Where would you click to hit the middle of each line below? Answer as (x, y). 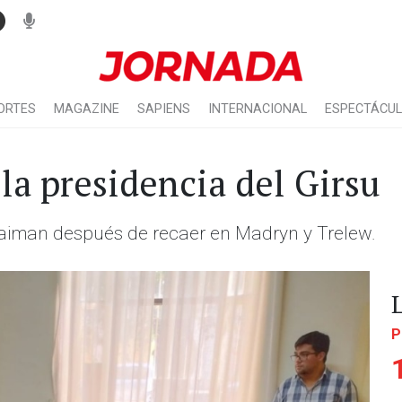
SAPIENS (164, 109)
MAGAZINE (87, 109)
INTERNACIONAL (258, 109)
